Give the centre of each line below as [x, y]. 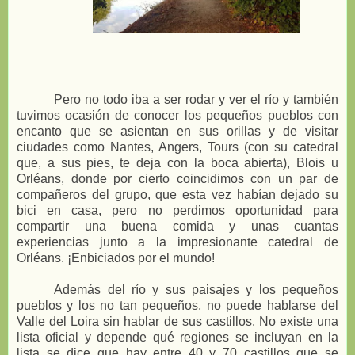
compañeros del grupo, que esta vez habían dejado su [177, 194]
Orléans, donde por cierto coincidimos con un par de [177, 178]
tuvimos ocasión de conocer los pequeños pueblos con [177, 115]
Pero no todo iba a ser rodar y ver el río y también [196, 99]
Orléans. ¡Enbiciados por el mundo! [116, 258]
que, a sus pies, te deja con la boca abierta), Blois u [177, 162]
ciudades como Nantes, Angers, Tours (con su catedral [177, 147]
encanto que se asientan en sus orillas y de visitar [177, 131]
